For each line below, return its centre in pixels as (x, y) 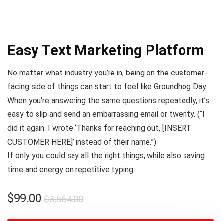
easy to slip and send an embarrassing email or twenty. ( (104, 114)
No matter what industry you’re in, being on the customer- (107, 73)
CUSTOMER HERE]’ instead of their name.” (81, 142)
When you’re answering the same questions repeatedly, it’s (108, 101)
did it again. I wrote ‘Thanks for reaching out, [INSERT (99, 128)
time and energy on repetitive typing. (71, 170)
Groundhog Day (180, 87)
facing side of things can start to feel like (81, 87)
